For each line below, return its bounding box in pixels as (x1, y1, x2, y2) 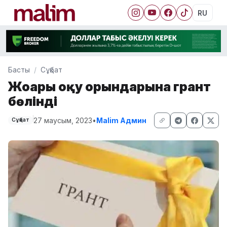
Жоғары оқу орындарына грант (8, 78, 211, 94)
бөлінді (8, 93, 57, 109)
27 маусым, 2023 (33, 116, 92, 125)
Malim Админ (96, 116, 146, 125)
